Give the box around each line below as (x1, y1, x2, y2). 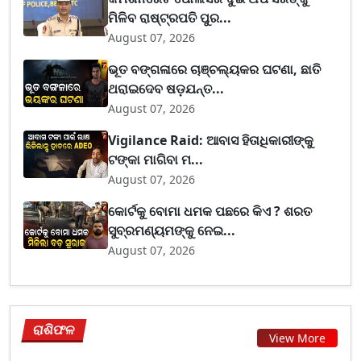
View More (269, 330, 326, 346)
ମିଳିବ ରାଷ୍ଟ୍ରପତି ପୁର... (108, 9, 232, 27)
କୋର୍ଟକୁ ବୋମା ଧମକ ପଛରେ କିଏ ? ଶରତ (108, 202, 313, 221)
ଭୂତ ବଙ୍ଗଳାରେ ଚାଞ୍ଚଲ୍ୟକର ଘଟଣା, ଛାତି (108, 60, 322, 79)
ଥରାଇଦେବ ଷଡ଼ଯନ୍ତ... (108, 80, 225, 98)
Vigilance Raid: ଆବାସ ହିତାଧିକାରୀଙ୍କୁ (108, 131, 314, 150)
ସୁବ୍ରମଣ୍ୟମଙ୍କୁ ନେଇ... (108, 222, 236, 240)
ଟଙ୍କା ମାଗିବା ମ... (108, 151, 204, 169)
